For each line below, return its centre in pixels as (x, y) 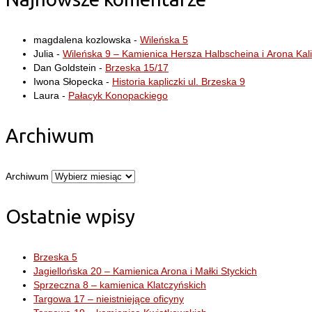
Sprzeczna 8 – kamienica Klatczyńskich (120, 285)
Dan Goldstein (65, 68)
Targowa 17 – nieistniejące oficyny (109, 299)
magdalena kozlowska (82, 40)
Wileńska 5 (164, 40)
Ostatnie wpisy (70, 217)
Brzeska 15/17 (137, 68)
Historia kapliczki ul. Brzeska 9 (179, 82)
